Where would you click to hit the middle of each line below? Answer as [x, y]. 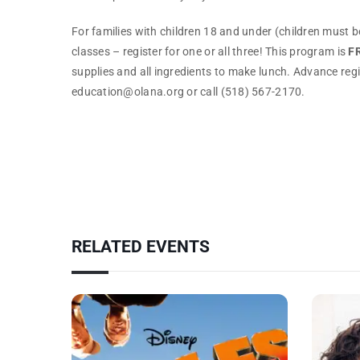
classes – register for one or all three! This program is [210, 52]
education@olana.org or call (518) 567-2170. [188, 92]
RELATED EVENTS [141, 247]
